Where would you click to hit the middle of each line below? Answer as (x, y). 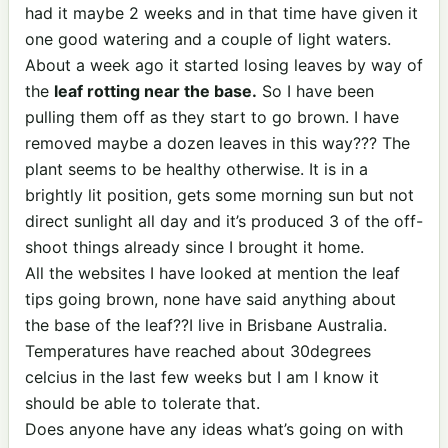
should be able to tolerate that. (142, 402)
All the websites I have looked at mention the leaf (212, 272)
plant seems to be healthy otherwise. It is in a (196, 168)
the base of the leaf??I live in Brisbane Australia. (206, 324)
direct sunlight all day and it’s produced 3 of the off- (224, 220)
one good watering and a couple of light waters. (208, 38)
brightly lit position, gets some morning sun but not (219, 194)
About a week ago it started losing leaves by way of (224, 64)
